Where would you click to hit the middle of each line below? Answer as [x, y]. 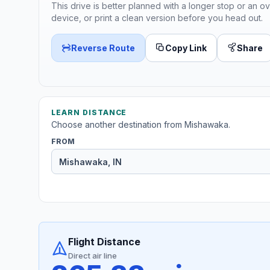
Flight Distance [104, 242]
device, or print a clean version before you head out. [157, 17]
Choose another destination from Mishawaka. [141, 125]
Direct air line [93, 256]
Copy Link [186, 48]
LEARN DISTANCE [89, 113]
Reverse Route [103, 48]
